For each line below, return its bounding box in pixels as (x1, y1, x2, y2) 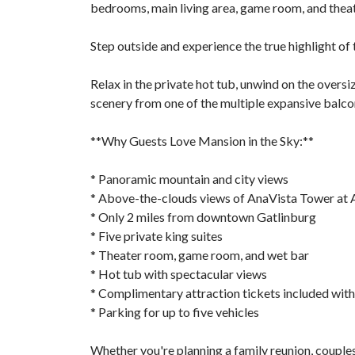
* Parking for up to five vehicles (90, 304, 259, 319)
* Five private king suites (90, 228, 223, 243)
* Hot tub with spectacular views (90, 266, 267, 281)
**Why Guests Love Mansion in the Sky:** (90, 133, 314, 148)
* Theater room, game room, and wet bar (90, 247, 309, 262)
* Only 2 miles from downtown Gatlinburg (90, 209, 316, 224)
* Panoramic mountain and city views (90, 171, 288, 186)
